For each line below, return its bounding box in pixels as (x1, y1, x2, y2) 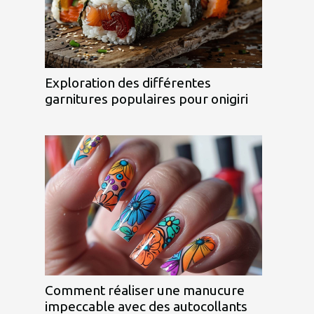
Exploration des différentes (45, 74, 211, 90)
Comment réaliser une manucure (45, 282, 245, 298)
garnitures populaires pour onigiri (45, 90, 248, 107)
